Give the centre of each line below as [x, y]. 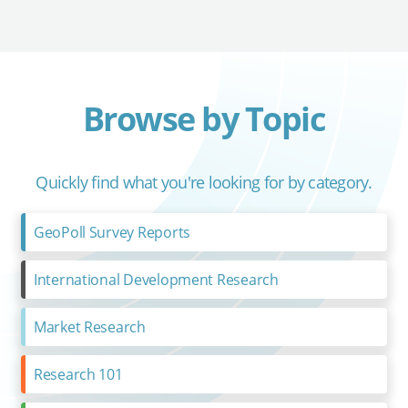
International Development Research [156, 279]
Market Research [89, 326]
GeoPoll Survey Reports [112, 232]
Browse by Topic [204, 118]
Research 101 [78, 374]
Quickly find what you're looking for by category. [204, 182]
